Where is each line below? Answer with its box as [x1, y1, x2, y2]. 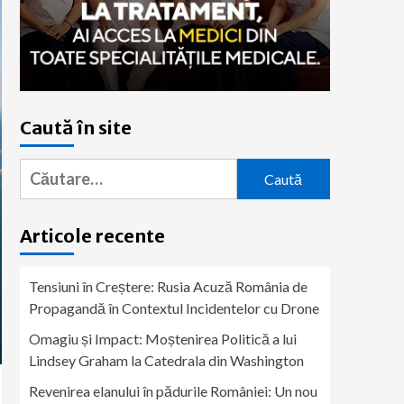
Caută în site [20, 116, 132, 139]
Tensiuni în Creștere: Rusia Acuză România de [29, 278, 308, 295]
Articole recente [20, 225, 165, 247]
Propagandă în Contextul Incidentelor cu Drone [29, 299, 319, 317]
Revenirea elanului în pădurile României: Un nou [29, 382, 317, 399]
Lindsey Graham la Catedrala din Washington [29, 352, 304, 369]
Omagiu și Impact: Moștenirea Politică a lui [29, 330, 297, 347]
